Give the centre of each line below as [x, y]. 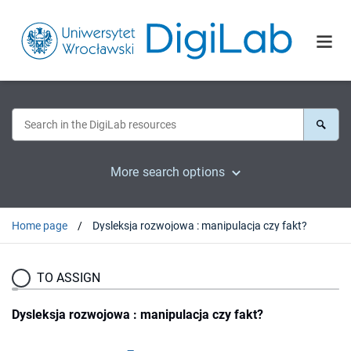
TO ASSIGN [69, 277]
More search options [168, 172]
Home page [40, 225]
